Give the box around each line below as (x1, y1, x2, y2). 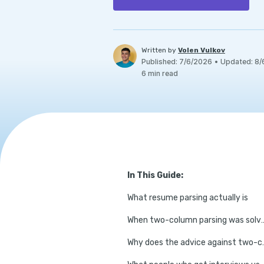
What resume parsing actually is (127, 193, 248, 203)
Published (141, 57, 176, 66)
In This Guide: (127, 170, 183, 180)
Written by (141, 46, 176, 54)
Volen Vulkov (178, 46, 225, 54)
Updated (220, 57, 251, 66)
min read (146, 69, 178, 78)
